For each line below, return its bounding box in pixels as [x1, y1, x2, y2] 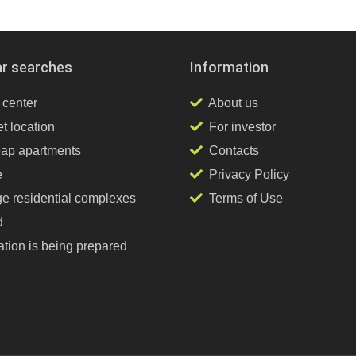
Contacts [209, 144, 259, 157]
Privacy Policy [209, 168, 289, 181]
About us [208, 96, 258, 110]
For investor [209, 120, 276, 133]
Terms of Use [209, 192, 283, 205]
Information [190, 59, 269, 75]
